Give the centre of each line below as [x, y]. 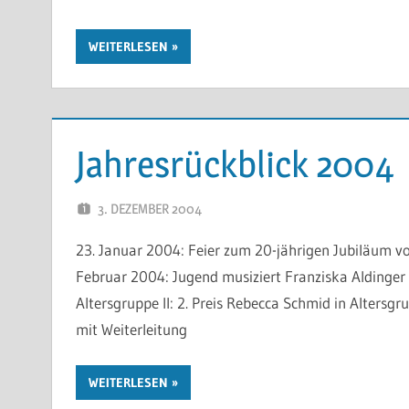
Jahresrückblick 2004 [235, 163]
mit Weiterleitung [131, 329]
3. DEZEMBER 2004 [149, 208]
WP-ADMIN [274, 208]
